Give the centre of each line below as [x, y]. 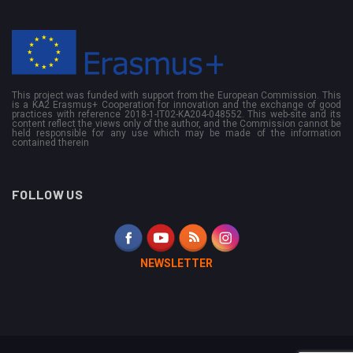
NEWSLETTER [176, 263]
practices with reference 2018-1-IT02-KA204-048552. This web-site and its [176, 114]
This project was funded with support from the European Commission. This [176, 95]
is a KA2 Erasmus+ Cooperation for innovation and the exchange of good [176, 104]
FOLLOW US [47, 194]
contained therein [50, 142]
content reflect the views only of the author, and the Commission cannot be [176, 123]
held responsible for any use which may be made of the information [176, 133]
